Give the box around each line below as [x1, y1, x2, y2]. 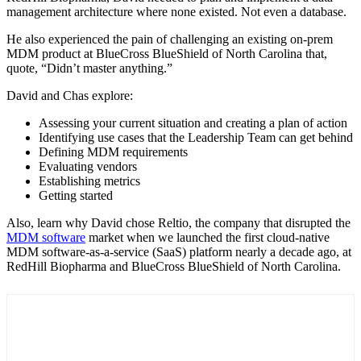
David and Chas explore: [6, 88, 133, 102]
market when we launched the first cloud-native [85, 230, 330, 244]
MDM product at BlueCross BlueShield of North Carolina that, [6, 46, 327, 60]
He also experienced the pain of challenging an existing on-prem [6, 31, 333, 46]
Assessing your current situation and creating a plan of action [39, 115, 347, 130]
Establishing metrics [39, 173, 140, 188]
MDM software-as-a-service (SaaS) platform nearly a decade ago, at [6, 244, 351, 259]
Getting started [39, 188, 113, 202]
